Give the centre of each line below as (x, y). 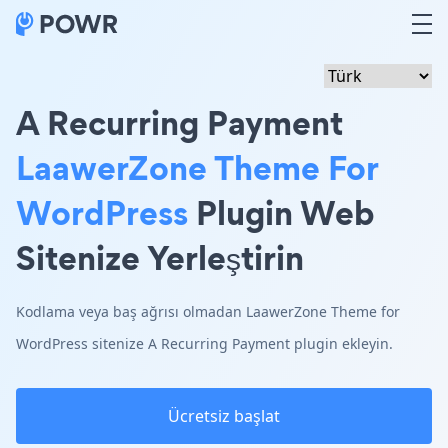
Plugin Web (281, 212)
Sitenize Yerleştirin (160, 257)
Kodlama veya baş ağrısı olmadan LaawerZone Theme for (208, 311)
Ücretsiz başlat (224, 416)
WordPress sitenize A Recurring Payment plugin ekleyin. (204, 343)
